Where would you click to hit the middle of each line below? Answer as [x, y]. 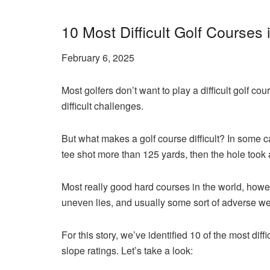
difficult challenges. [102, 105]
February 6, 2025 [98, 57]
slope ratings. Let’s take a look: [127, 250]
